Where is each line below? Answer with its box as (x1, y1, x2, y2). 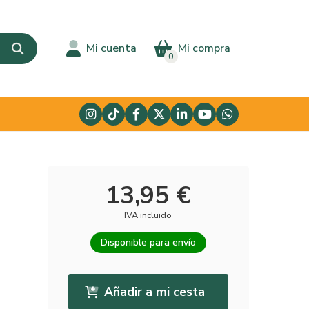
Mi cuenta (86, 41, 137, 56)
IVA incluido (124, 209, 172, 221)
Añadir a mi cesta (103, 283, 205, 300)
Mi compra (177, 41, 230, 56)
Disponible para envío (100, 236, 196, 249)
